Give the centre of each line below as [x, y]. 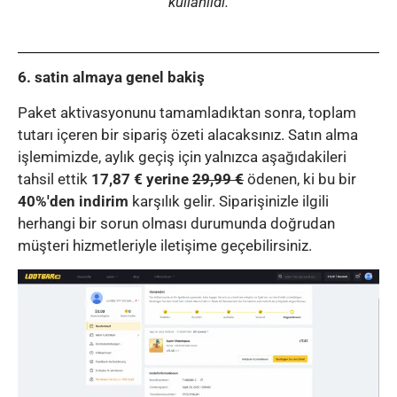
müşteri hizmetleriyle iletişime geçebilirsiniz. [165, 245]
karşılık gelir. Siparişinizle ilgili [229, 201]
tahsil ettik [54, 179]
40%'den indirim [73, 201]
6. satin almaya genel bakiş [111, 78]
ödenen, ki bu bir [300, 179]
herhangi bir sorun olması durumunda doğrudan [176, 223]
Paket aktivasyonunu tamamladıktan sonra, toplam [187, 112]
